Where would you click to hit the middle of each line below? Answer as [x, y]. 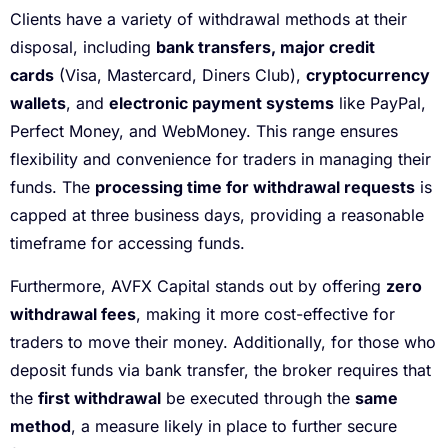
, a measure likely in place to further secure [234, 425]
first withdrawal [99, 397]
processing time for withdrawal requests [255, 187]
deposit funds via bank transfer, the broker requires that [220, 369]
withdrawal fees [73, 313]
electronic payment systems [221, 103]
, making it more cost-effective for [265, 313]
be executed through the [258, 397]
